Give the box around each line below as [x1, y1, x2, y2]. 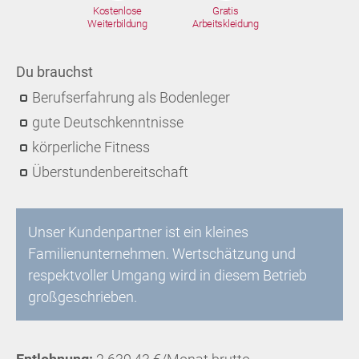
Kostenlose [92, 5, 142, 17]
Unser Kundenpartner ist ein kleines [28, 224, 248, 240]
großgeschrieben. [28, 288, 137, 305]
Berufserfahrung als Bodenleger [32, 89, 230, 106]
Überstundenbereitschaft [32, 163, 188, 180]
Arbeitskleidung [192, 18, 259, 30]
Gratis [212, 5, 239, 17]
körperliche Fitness [32, 139, 150, 155]
